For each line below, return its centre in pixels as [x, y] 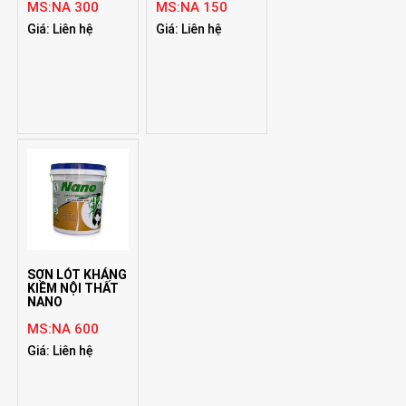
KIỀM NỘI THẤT [73, 288]
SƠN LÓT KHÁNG [77, 274]
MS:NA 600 [63, 329]
